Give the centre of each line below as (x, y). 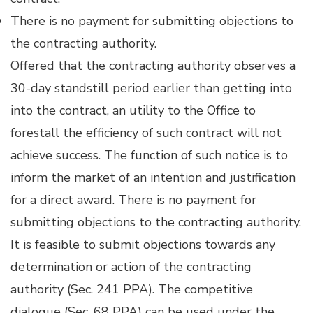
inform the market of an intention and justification (153, 177)
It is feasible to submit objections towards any (143, 245)
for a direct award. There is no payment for (133, 200)
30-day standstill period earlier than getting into (151, 88)
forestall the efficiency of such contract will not (146, 133)
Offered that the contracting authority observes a (153, 66)
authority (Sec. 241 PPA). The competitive (132, 289)
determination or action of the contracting (131, 267)
